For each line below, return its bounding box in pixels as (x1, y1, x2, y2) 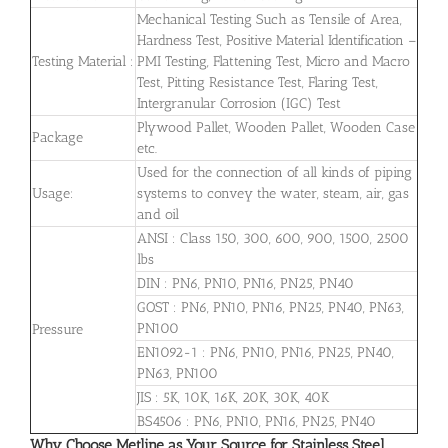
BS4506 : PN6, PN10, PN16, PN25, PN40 (137, 412, 376, 430)
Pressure (32, 320, 83, 338)
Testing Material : (32, 52, 134, 70)
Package (32, 128, 83, 146)
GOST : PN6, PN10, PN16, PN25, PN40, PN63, (137, 298, 404, 316)
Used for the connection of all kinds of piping (137, 163, 412, 181)
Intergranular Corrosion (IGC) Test (137, 94, 341, 112)
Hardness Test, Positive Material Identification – (137, 31, 416, 49)
